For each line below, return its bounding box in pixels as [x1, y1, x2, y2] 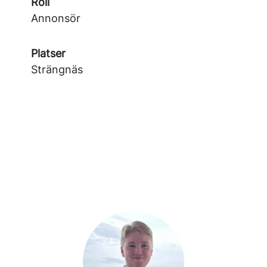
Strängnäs [31, 63, 83, 76]
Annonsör [31, 12, 80, 24]
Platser [31, 47, 66, 60]
